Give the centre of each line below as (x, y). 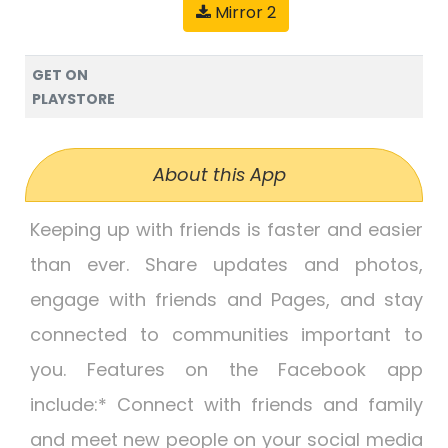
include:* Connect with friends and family (226, 404)
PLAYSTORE (73, 99)
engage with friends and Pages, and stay (226, 299)
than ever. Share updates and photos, (226, 264)
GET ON (60, 75)
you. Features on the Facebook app (226, 369)
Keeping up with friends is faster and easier (226, 229)
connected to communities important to (226, 334)
